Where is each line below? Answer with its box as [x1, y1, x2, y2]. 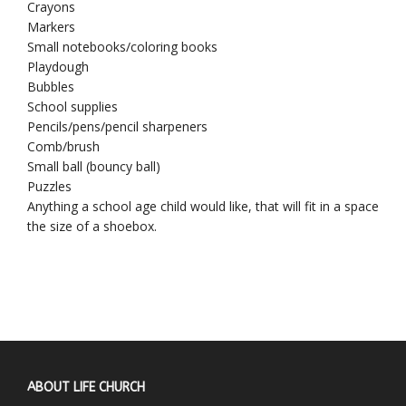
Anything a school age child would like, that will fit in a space [27, 197, 379, 215]
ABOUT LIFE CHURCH [27, 380, 145, 395]
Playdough [27, 57, 89, 75]
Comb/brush [27, 137, 100, 155]
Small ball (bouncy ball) [27, 157, 160, 175]
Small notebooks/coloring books [27, 37, 217, 55]
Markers [27, 17, 75, 35]
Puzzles [27, 177, 72, 195]
